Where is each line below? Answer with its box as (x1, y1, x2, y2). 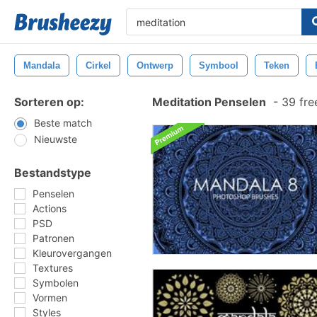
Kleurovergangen (33, 247, 112, 259)
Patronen (33, 232, 74, 244)
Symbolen (33, 277, 79, 289)
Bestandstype (14, 166, 91, 180)
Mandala (23, 60, 60, 71)
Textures (33, 262, 73, 274)
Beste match (34, 117, 92, 129)
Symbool (199, 60, 238, 71)
